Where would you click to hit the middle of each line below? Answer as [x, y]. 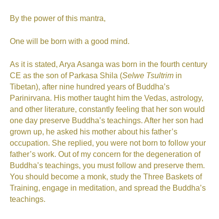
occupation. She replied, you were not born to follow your [108, 143]
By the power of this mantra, [58, 19]
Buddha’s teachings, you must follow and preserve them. [107, 166]
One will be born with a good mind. [70, 42]
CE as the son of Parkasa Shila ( [66, 76]
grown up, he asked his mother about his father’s [94, 132]
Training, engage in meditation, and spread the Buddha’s [108, 188]
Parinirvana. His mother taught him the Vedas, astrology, [107, 98]
